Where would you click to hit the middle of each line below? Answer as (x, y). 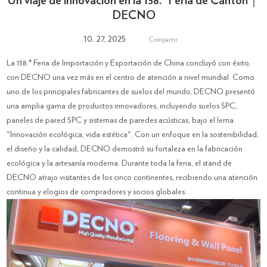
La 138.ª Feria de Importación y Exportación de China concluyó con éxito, (129, 63)
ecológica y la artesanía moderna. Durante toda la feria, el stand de (119, 163)
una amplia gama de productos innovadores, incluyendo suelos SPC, (122, 106)
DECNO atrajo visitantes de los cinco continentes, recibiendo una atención (132, 178)
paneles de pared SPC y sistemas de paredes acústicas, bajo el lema (120, 120)
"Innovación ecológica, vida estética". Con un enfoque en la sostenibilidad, (133, 135)
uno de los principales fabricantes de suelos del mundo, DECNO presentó (131, 92)
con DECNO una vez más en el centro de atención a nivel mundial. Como (131, 77)
